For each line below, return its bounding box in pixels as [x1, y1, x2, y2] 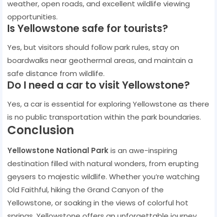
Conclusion [7, 122, 74, 138]
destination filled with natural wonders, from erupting [7, 158, 199, 169]
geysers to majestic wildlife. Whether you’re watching [7, 171, 200, 182]
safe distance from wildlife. [7, 68, 105, 78]
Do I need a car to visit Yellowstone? [7, 77, 190, 92]
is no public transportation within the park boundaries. [7, 111, 201, 122]
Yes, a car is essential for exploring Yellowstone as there [7, 98, 209, 109]
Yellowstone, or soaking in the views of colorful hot [7, 197, 188, 208]
